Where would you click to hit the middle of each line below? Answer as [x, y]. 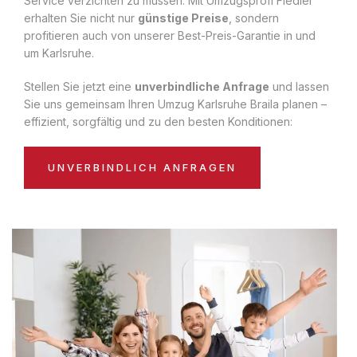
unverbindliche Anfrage [202, 86]
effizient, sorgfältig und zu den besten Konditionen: [158, 121]
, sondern [254, 18]
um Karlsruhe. [59, 53]
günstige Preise [183, 18]
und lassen [299, 86]
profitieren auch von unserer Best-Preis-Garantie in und [170, 35]
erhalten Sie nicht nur [81, 18]
